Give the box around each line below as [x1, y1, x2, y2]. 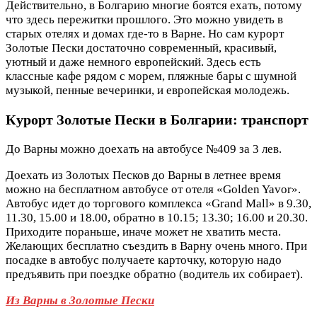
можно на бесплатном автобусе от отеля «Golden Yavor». [6, 182, 301, 196]
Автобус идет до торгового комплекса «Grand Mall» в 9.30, [6, 196, 311, 210]
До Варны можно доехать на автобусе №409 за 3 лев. [6, 142, 282, 156]
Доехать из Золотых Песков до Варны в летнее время [6, 168, 281, 182]
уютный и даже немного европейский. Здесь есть [6, 54, 261, 69]
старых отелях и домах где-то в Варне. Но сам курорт [6, 26, 284, 40]
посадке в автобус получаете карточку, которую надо [6, 253, 282, 267]
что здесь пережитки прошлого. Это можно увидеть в [6, 12, 283, 26]
